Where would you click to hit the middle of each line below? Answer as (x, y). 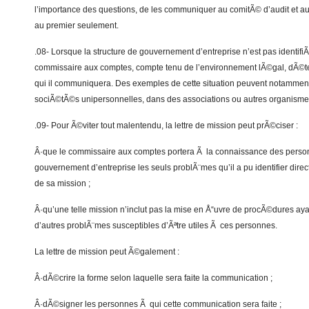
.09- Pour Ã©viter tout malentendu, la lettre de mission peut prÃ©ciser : (166, 126)
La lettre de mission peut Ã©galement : (107, 252)
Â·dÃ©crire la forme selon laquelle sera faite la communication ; (153, 278)
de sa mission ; (62, 183)
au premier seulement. (77, 26)
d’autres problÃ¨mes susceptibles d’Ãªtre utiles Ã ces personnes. (156, 226)
